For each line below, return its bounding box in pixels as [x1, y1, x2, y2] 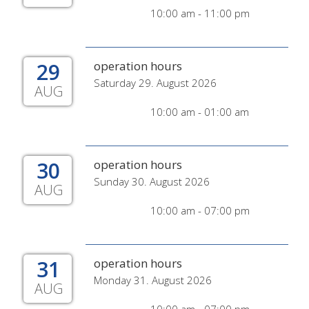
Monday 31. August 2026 [94, 273, 212, 287]
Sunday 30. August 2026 [94, 175, 210, 188]
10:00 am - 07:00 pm [150, 203, 250, 217]
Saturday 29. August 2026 [94, 76, 217, 90]
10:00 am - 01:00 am [150, 105, 249, 119]
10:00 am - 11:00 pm [150, 6, 250, 20]
